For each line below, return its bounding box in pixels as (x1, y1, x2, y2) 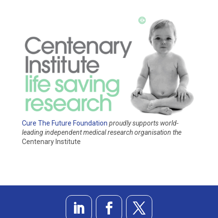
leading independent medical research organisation (21, 128, 173, 136)
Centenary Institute (21, 137, 81, 145)
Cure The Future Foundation (21, 119, 108, 127)
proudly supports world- (109, 119, 179, 127)
